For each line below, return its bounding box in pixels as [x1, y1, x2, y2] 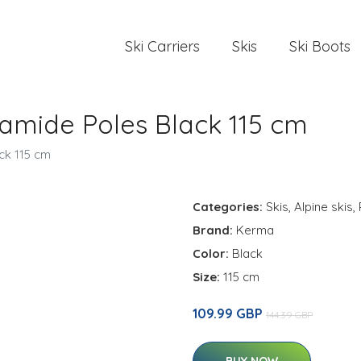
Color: [193, 246, 232, 261]
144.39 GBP [266, 309, 313, 321]
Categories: [193, 199, 263, 214]
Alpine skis [294, 199, 353, 214]
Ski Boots [289, 37, 351, 56]
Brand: [193, 222, 236, 238]
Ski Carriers [125, 37, 200, 56]
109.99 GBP [193, 305, 266, 322]
